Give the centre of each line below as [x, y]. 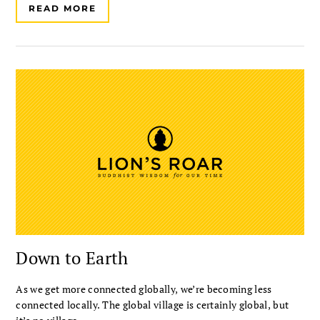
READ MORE [62, 8]
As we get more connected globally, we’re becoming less [144, 289]
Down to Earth [72, 257]
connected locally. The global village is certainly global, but [152, 304]
